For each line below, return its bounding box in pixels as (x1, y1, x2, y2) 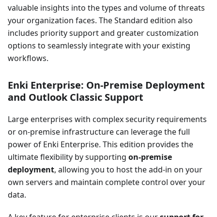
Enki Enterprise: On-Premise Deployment (8, 78, 205, 92)
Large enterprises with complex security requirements (8, 113, 207, 124)
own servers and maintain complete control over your (8, 176, 205, 187)
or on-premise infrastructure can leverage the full (8, 126, 190, 137)
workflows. (8, 52, 48, 63)
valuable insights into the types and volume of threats (8, 2, 205, 13)
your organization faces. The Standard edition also (8, 15, 193, 26)
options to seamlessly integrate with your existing (8, 40, 190, 51)
